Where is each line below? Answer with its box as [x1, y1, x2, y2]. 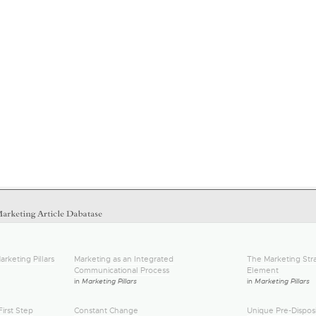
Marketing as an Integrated [74, 254, 174, 264]
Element [247, 265, 279, 275]
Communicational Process [74, 265, 169, 275]
